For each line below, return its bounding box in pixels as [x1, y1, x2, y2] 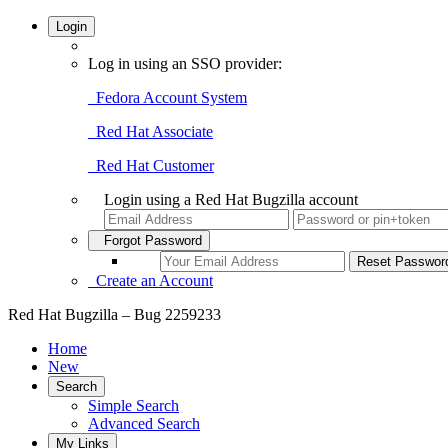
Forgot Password [96, 233, 202, 248]
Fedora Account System [88, 89, 247, 106]
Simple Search [88, 397, 179, 414]
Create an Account [88, 272, 213, 289]
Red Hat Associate [88, 123, 213, 140]
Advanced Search [88, 415, 200, 432]
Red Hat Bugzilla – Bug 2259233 [8, 306, 221, 323]
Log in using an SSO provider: [88, 55, 282, 72]
